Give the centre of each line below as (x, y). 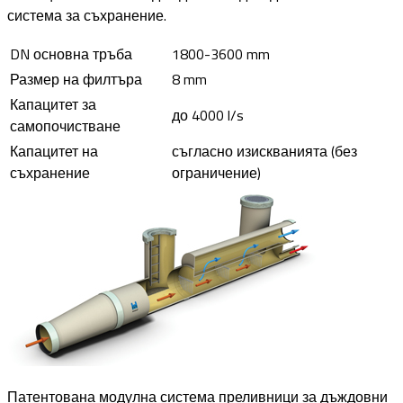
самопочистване (65, 125)
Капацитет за (53, 104)
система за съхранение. (87, 15)
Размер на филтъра (76, 79)
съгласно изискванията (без (264, 151)
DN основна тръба (71, 54)
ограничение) (216, 172)
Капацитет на (54, 151)
